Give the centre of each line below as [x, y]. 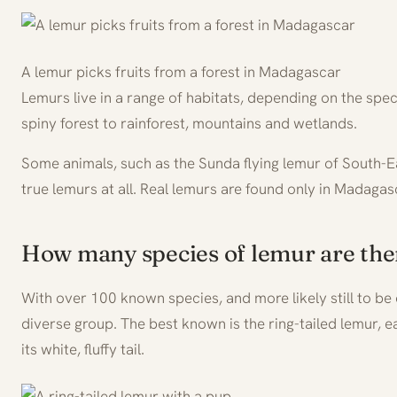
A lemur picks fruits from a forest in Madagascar [181, 71]
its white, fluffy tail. [83, 349]
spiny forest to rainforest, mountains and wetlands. [189, 123]
